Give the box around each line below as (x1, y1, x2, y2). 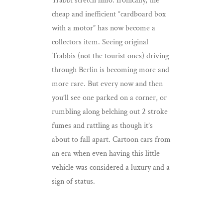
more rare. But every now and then (52, 79, 163, 90)
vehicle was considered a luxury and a (52, 162, 170, 173)
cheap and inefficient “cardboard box (52, 9, 166, 20)
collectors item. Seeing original (52, 37, 148, 48)
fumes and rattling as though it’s (52, 120, 153, 131)
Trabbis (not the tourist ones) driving (52, 51, 169, 62)
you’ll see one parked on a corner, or (52, 93, 167, 104)
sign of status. (52, 176, 95, 187)
